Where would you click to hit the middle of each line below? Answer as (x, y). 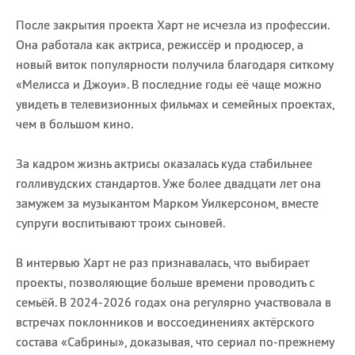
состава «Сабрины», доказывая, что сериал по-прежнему (175, 342)
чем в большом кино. (74, 124)
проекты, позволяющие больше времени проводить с (165, 282)
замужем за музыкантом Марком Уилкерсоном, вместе (167, 203)
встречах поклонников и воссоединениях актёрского (165, 322)
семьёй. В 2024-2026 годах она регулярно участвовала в (174, 302)
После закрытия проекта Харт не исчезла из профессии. (172, 25)
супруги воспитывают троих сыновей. (122, 223)
